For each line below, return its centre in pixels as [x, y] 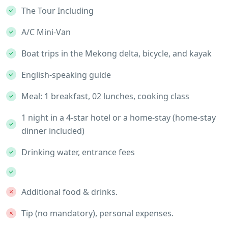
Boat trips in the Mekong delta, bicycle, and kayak [117, 53]
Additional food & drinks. [69, 192]
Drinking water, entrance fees [78, 152]
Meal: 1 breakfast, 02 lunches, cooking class [105, 96]
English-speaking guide [66, 75]
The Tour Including [58, 10]
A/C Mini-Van [46, 32]
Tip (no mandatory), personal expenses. [97, 213]
